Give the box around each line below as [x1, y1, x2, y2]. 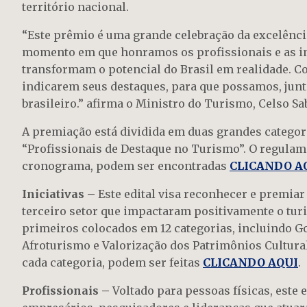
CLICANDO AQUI [203, 256, 298, 270]
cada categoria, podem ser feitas [22, 256, 203, 270]
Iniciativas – [22, 187, 95, 201]
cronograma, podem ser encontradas [22, 159, 230, 173]
